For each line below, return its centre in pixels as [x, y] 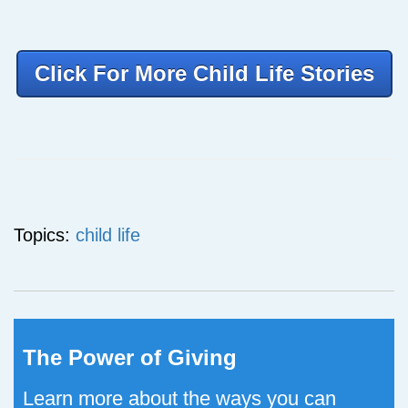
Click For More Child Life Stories [204, 73]
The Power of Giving [130, 357]
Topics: [45, 235]
